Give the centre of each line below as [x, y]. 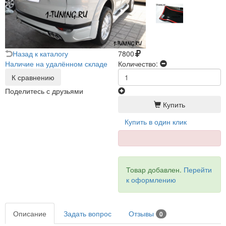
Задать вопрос [88, 214]
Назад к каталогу [40, 54]
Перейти [198, 170]
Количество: [138, 64]
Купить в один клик [156, 122]
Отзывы [142, 214]
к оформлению [151, 180]
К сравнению [33, 77]
